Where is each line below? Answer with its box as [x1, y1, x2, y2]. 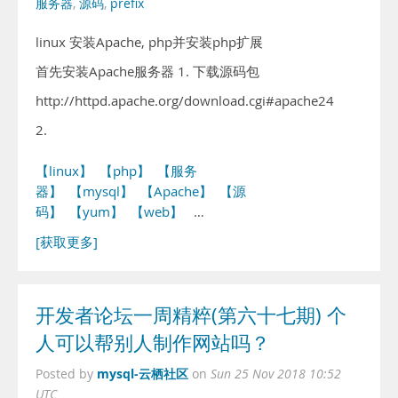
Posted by [36, 366, 97, 382]
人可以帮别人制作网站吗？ [36, 330, 270, 356]
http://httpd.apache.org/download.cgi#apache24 [36, 92, 334, 109]
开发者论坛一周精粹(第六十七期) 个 [36, 302, 346, 329]
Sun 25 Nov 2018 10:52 [211, 366, 341, 382]
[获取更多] [36, 234, 98, 251]
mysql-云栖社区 [97, 365, 188, 382]
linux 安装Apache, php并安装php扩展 [36, 34, 263, 51]
